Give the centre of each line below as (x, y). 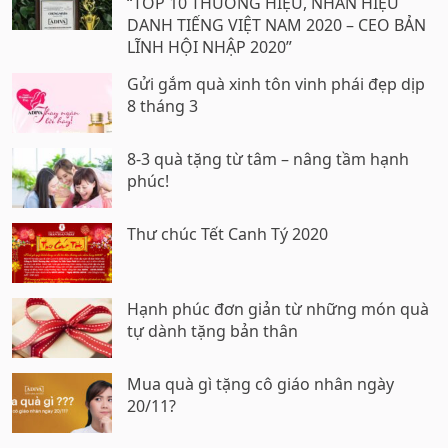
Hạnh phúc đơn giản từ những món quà (278, 309)
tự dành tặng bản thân (212, 331)
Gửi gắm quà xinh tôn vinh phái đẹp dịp (276, 84)
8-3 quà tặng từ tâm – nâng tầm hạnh (268, 159)
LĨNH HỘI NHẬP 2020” (209, 47)
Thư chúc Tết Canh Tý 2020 (227, 234)
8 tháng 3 (162, 106)
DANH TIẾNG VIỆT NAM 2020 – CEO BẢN (276, 25)
